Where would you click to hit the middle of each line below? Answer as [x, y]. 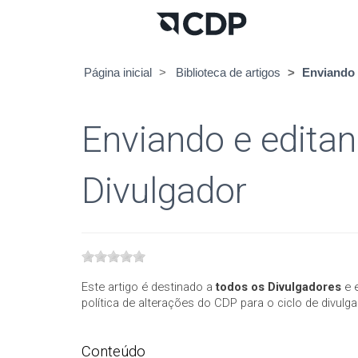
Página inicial [118, 72]
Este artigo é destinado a [149, 287]
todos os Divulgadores [278, 287]
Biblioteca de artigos [228, 72]
